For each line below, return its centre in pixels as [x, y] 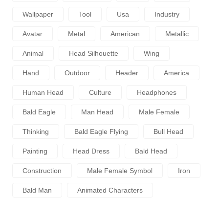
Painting [35, 151]
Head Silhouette [94, 54]
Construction [42, 171]
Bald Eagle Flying [101, 132]
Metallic [177, 34]
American [125, 34]
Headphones [157, 93]
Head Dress [91, 151]
